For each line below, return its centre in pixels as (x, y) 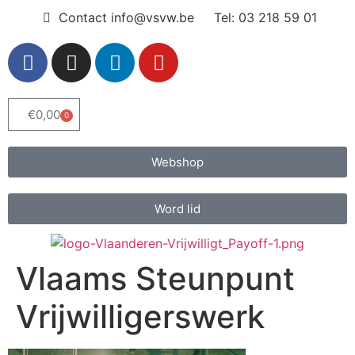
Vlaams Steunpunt (155, 278)
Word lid (177, 209)
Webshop (177, 162)
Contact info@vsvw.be (126, 17)
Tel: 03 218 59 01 (265, 17)
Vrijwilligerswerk (140, 316)
